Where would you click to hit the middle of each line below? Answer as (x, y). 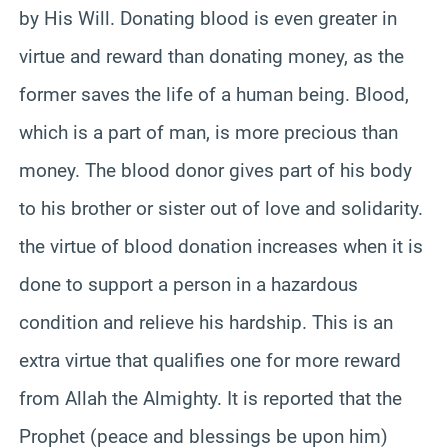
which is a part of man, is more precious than (208, 132)
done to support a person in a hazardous (188, 284)
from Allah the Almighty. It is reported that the (210, 398)
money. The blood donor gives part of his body (215, 170)
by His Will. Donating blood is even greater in (208, 18)
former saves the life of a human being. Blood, (214, 94)
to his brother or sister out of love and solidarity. (221, 208)
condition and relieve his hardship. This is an (206, 322)
